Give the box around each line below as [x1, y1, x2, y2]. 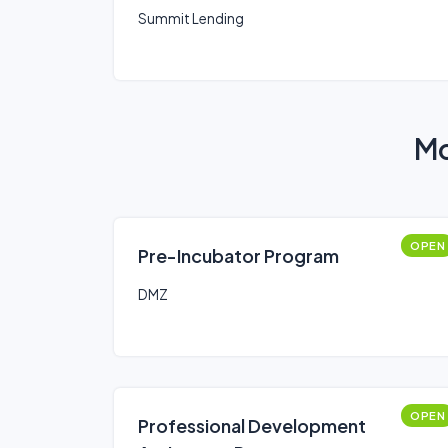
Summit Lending [138, 10, 244, 27]
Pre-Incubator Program [138, 244, 339, 267]
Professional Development [138, 414, 366, 437]
